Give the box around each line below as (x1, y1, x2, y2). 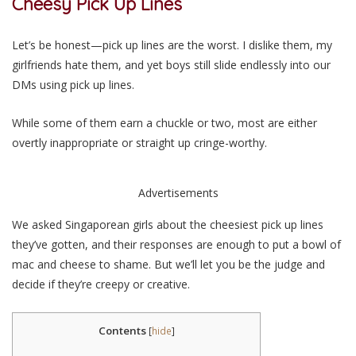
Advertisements (137, 184, 219, 200)
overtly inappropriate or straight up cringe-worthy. (12, 134, 267, 150)
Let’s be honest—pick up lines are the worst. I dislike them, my (12, 37, 332, 52)
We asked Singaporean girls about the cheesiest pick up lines (12, 216, 323, 232)
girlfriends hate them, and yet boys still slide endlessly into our (12, 56, 331, 72)
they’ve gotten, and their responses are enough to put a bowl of (12, 236, 341, 252)
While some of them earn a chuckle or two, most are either (12, 114, 317, 130)
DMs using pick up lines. (12, 76, 134, 92)
